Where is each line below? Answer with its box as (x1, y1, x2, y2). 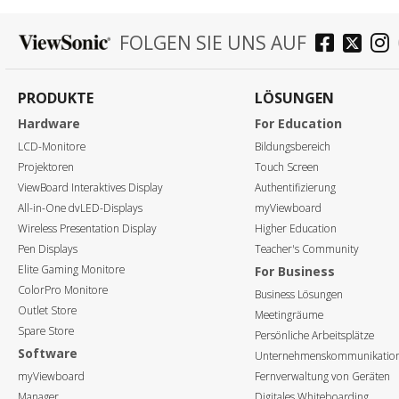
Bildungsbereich (255, 138, 331, 154)
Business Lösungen (255, 286, 344, 302)
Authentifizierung (255, 179, 337, 195)
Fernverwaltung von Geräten (255, 368, 391, 384)
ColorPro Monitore (18, 281, 108, 297)
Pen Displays (18, 240, 77, 256)
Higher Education (255, 220, 338, 236)
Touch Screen (255, 159, 320, 175)
